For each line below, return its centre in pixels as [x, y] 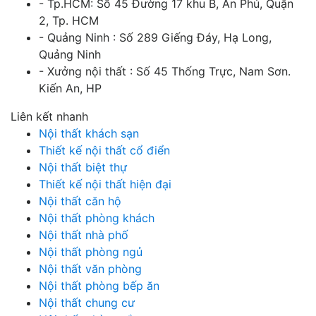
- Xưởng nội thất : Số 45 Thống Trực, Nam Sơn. [165, 72]
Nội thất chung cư [87, 303]
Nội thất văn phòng [90, 269]
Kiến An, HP [70, 89]
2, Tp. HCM [69, 21]
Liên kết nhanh [49, 117]
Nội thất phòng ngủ [91, 252]
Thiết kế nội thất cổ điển [104, 151]
